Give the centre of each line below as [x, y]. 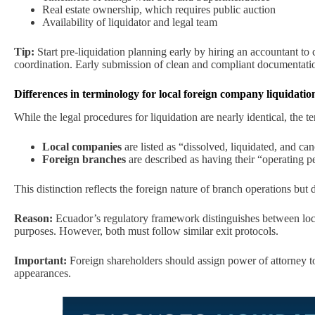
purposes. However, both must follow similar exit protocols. [146, 231]
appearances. [43, 274]
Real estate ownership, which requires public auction [159, 10]
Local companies [82, 147]
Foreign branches [84, 160]
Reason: [33, 219]
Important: [40, 261]
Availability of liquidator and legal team [130, 22]
